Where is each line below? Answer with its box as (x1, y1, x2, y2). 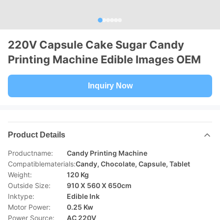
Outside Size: (8, 181, 51, 190)
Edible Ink (67, 192, 100, 200)
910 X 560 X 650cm (67, 181, 132, 190)
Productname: (8, 149, 53, 157)
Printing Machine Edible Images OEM (8, 53, 201, 66)
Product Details (8, 131, 65, 139)
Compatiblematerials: (8, 160, 76, 168)
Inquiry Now (87, 82, 133, 90)
